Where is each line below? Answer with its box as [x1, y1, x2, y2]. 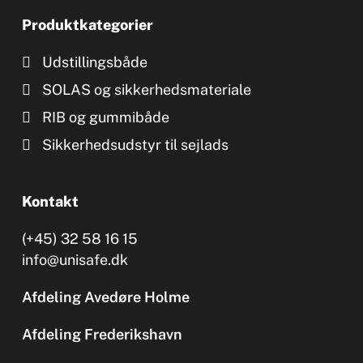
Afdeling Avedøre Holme [21, 288, 190, 305]
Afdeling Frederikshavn [21, 325, 182, 343]
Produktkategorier [21, 15, 153, 33]
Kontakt [21, 192, 79, 210]
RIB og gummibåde [41, 108, 169, 126]
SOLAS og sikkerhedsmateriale [41, 80, 251, 98]
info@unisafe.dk [21, 250, 128, 268]
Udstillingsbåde [41, 53, 147, 70]
